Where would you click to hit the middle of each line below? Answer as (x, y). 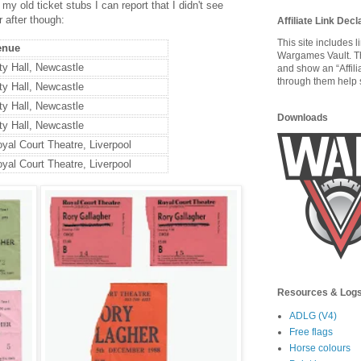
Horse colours (320, 349)
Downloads (303, 118)
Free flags (311, 332)
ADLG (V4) (313, 316)
